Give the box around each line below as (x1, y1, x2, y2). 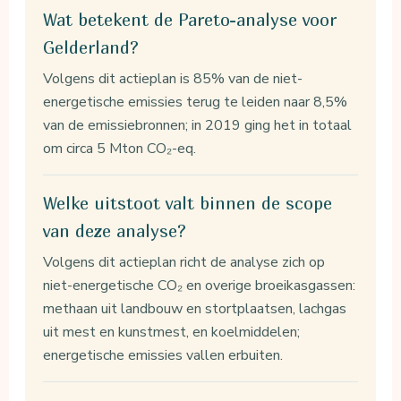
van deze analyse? (43, 220, 187, 241)
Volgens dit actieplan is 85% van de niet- (43, 68, 303, 89)
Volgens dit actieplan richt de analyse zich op (43, 252, 326, 272)
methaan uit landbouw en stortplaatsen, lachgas (43, 298, 347, 319)
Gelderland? (43, 37, 140, 57)
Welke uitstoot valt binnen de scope (43, 192, 333, 213)
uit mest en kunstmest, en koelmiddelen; (43, 321, 301, 342)
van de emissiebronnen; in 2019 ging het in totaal (43, 115, 353, 135)
